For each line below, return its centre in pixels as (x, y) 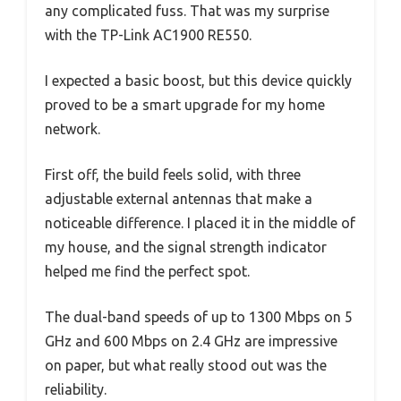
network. (73, 129)
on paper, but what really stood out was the (186, 366)
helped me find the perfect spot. (147, 272)
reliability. (76, 390)
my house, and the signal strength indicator (186, 247)
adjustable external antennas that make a (179, 199)
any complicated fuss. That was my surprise (187, 11)
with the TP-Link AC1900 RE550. (148, 35)
